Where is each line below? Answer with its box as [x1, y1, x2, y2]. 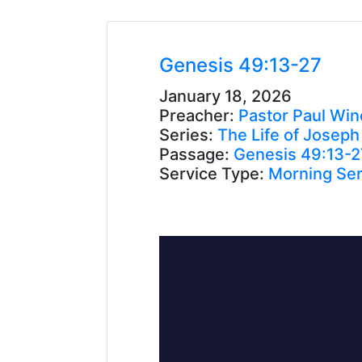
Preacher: [159, 106, 234, 125]
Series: [159, 125, 217, 145]
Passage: [159, 145, 234, 164]
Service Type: [159, 164, 264, 183]
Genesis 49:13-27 [159, 53, 322, 77]
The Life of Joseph [217, 125, 360, 145]
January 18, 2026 [159, 86, 292, 106]
